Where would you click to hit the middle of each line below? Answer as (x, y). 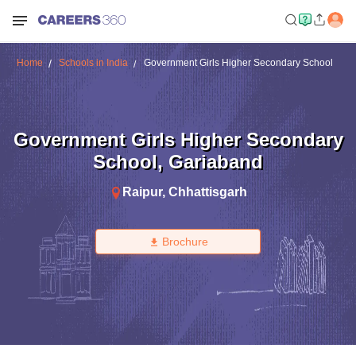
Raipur (142, 192)
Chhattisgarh (207, 192)
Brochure (185, 242)
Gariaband (216, 161)
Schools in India (93, 63)
